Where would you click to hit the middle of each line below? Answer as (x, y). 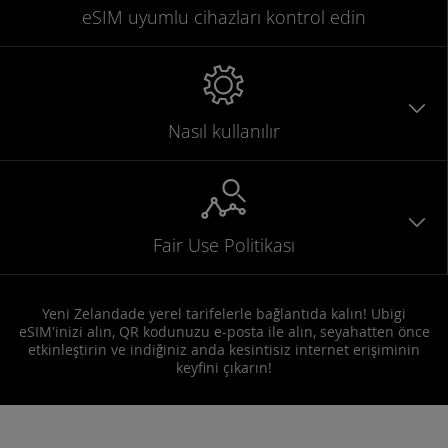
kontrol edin (315, 16)
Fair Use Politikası (223, 244)
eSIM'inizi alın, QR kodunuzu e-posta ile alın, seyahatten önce (224, 331)
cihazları (227, 16)
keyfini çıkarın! (224, 367)
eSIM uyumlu (135, 16)
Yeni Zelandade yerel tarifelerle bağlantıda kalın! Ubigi (224, 313)
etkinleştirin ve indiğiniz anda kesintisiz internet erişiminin (224, 349)
